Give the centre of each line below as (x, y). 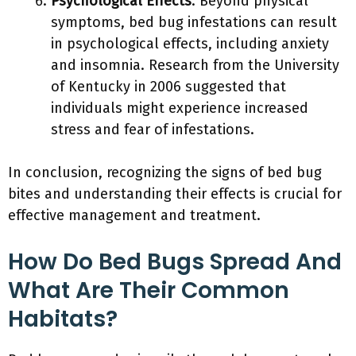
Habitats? (63, 319)
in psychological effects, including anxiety (190, 44)
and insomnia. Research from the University (195, 65)
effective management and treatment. (134, 215)
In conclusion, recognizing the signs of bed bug (165, 172)
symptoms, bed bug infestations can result (194, 22)
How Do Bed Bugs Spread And (175, 262)
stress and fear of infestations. (153, 130)
